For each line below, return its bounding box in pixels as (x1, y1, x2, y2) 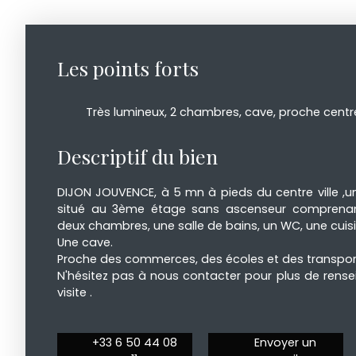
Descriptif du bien (57, 143, 218, 170)
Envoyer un (254, 335, 316, 351)
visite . (57, 284, 92, 301)
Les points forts (57, 55, 199, 82)
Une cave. (57, 234, 113, 251)
